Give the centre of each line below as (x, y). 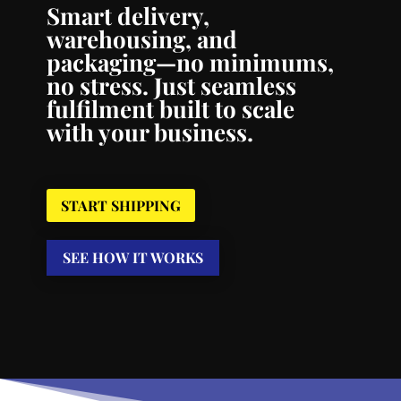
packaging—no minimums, (190, 62)
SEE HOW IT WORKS (132, 258)
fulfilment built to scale (170, 109)
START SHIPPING (120, 205)
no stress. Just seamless (171, 85)
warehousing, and (141, 39)
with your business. (149, 132)
